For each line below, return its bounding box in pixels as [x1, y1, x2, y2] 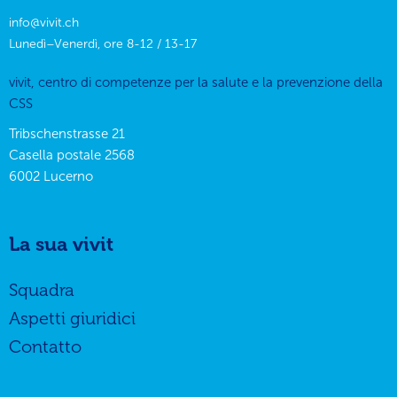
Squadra [9, 279, 74, 300]
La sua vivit [9, 232, 113, 256]
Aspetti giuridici [9, 307, 136, 329]
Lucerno [43, 168, 93, 184]
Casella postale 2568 [9, 147, 135, 163]
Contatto [9, 336, 82, 357]
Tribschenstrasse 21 [9, 126, 125, 142]
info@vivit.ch [9, 15, 79, 30]
